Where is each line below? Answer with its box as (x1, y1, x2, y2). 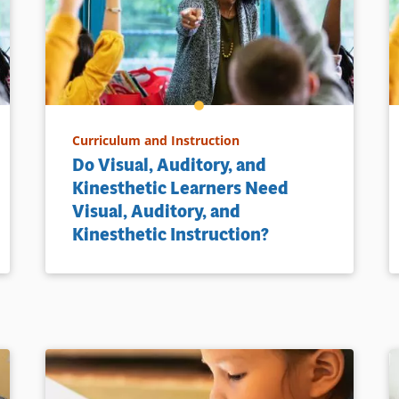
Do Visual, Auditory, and (71, 152, 266, 177)
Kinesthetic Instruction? (71, 222, 269, 247)
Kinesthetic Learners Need (71, 175, 289, 200)
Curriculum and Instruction (71, 131, 240, 149)
